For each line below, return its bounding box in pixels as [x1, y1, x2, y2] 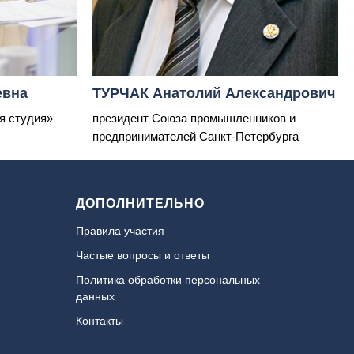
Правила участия [76, 224, 164, 237]
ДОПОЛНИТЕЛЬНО [76, 196, 205, 210]
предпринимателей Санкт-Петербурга [92, 129, 299, 143]
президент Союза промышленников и [92, 111, 296, 125]
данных [76, 289, 115, 303]
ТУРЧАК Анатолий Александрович [92, 85, 335, 101]
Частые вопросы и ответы [76, 248, 209, 262]
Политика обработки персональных [76, 273, 260, 286]
